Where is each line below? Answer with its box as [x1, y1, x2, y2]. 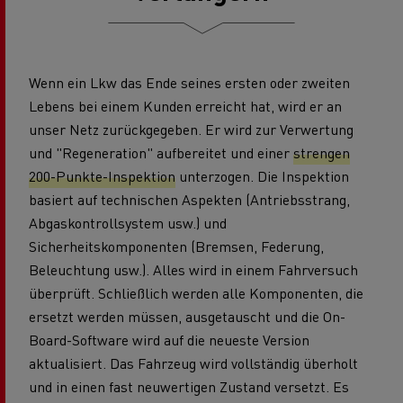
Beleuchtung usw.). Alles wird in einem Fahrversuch [29, 259, 358, 279]
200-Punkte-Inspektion [29, 166, 175, 185]
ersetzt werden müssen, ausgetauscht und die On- [29, 306, 345, 326]
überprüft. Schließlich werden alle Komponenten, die [29, 282, 363, 302]
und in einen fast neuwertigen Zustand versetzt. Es [29, 376, 349, 396]
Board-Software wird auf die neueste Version [29, 329, 309, 349]
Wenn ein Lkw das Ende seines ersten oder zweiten [29, 72, 350, 92]
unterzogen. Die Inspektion [175, 166, 349, 185]
